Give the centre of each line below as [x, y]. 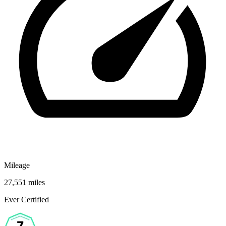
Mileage [17, 165]
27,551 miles [24, 182]
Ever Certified [26, 199]
